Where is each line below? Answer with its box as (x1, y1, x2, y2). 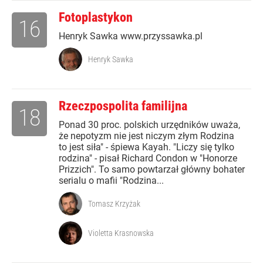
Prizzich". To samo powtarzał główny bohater (59, 164, 245, 176)
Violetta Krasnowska (88, 228, 154, 238)
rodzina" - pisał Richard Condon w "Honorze (59, 153, 237, 164)
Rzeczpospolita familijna (59, 99, 187, 114)
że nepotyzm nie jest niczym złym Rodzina (59, 130, 234, 142)
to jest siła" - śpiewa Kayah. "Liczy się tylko (59, 141, 234, 153)
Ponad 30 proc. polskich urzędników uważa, (59, 119, 240, 131)
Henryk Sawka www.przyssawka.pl (59, 31, 203, 42)
